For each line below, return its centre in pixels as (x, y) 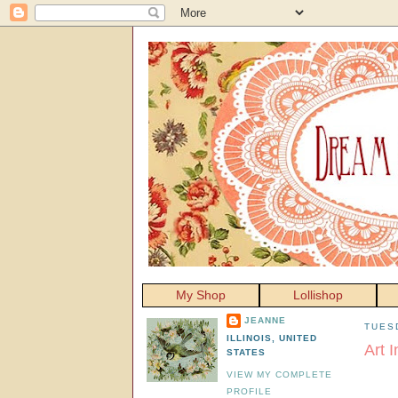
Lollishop (318, 295)
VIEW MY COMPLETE (280, 374)
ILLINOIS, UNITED (272, 338)
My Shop (201, 295)
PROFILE (250, 391)
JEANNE (266, 320)
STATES (247, 352)
